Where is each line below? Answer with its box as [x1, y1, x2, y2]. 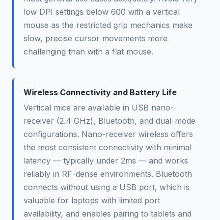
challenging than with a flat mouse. [24, 46, 153, 56]
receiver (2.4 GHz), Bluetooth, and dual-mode [24, 115, 195, 126]
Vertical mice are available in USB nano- [24, 102, 174, 112]
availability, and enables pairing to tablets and [24, 208, 192, 219]
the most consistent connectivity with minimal [24, 142, 192, 152]
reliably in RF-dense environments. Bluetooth [24, 168, 192, 179]
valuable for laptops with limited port [24, 195, 160, 205]
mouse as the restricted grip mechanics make [24, 20, 192, 30]
